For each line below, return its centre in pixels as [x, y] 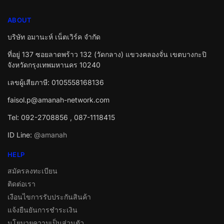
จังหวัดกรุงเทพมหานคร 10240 [54, 64]
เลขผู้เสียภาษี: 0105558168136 [56, 82]
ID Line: [21, 134]
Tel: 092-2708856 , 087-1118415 [61, 117]
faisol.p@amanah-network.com [58, 99]
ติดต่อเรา [21, 184]
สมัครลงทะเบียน [32, 171]
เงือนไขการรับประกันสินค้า [49, 197]
